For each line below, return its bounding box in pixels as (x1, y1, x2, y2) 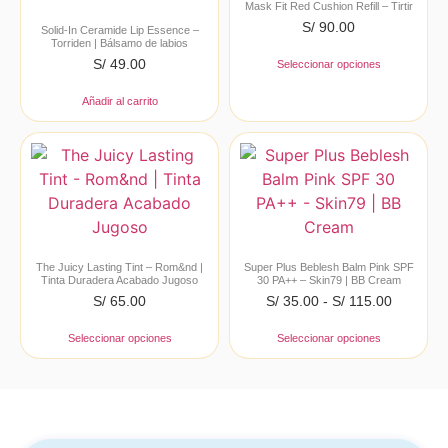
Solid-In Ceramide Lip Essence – (40, 23, 199, 36)
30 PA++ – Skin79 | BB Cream (256, 273, 401, 286)
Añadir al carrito (81, 95, 158, 108)
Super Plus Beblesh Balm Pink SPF (243, 260, 414, 273)
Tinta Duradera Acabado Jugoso (41, 273, 198, 286)
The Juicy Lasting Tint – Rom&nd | (36, 260, 203, 273)
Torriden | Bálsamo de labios (51, 36, 188, 49)
